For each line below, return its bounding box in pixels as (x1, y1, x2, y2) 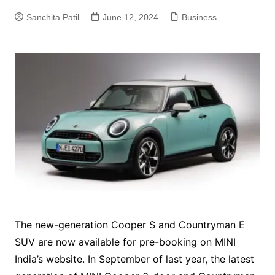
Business (181, 12, 217, 22)
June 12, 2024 (102, 12, 158, 22)
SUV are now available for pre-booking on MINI (14, 235, 236, 248)
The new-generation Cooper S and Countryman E (14, 218, 245, 231)
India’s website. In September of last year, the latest (14, 252, 254, 265)
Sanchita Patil (26, 12, 79, 22)
